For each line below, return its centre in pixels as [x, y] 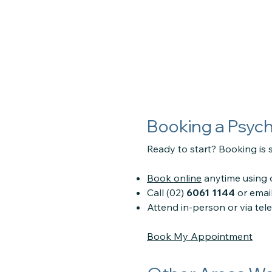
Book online [174, 178]
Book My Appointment [200, 236]
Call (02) [167, 192]
